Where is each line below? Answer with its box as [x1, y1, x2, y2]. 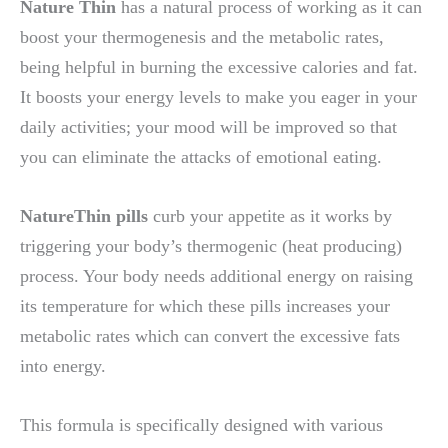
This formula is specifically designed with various [20, 415, 383, 436]
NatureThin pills [20, 205, 153, 226]
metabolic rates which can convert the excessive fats [20, 325, 400, 346]
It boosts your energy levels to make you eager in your [20, 86, 417, 107]
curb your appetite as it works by [153, 205, 392, 226]
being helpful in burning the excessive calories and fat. [20, 56, 418, 77]
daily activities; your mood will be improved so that [20, 116, 397, 137]
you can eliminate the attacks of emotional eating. [20, 146, 382, 167]
